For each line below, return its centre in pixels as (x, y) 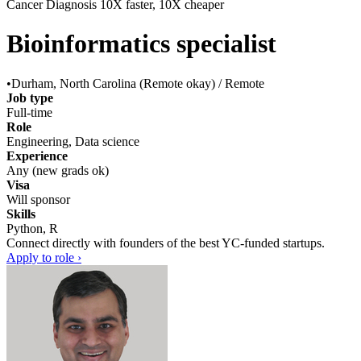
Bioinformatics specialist (141, 44)
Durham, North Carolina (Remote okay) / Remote (138, 83)
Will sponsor (38, 199)
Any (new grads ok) (58, 170)
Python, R (32, 228)
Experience (37, 156)
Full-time (29, 112)
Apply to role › (44, 257)
